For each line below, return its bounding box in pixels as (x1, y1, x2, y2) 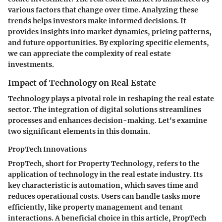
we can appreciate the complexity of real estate (8, 49, 171, 58)
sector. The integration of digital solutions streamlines (8, 105, 201, 114)
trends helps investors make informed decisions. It (8, 16, 186, 25)
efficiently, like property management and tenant (8, 202, 183, 212)
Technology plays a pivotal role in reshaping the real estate (8, 94, 214, 103)
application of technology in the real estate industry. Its (8, 169, 203, 179)
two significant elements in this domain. (8, 126, 150, 136)
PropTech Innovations (8, 144, 87, 154)
